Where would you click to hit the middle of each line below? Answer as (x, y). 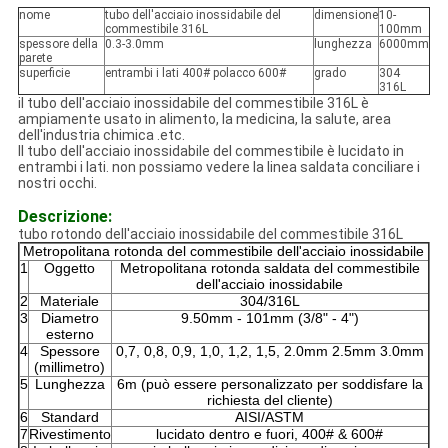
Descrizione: (64, 217)
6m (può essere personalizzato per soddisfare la (269, 384)
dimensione (345, 15)
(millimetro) (70, 367)
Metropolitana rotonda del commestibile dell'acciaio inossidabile (224, 251)
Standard (69, 417)
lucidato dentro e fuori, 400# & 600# (270, 434)
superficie (44, 73)
